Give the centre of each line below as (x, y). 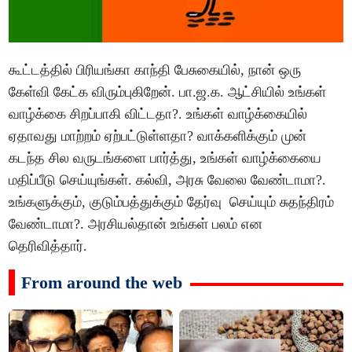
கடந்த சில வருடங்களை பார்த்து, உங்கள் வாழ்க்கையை (165, 158)
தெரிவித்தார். (48, 246)
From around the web (102, 283)
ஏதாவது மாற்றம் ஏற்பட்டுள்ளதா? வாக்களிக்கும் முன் (158, 136)
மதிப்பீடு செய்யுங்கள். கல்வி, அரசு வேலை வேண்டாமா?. (168, 180)
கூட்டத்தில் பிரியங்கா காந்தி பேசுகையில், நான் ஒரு (155, 70)
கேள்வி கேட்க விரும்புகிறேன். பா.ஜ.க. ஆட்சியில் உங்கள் (168, 92)
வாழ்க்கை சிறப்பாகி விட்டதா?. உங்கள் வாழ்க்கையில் (158, 114)
